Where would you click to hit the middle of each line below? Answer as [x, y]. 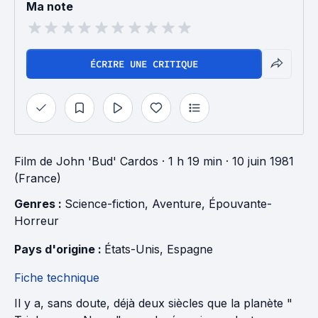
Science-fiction [105, 204]
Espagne [190, 249]
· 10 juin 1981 [258, 161]
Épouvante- [240, 204]
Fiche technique [57, 278]
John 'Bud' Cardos [107, 161]
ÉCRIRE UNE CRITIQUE [144, 64]
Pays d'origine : [59, 249]
